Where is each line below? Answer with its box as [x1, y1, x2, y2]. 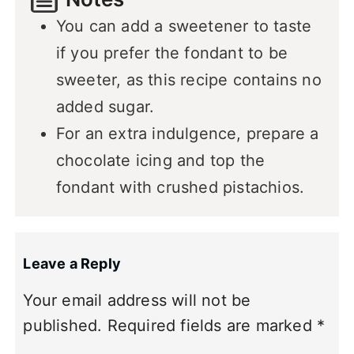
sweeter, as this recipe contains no [55, 70, 322, 90]
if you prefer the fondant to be [55, 43, 288, 63]
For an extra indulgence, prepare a [55, 124, 319, 144]
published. [23, 315, 103, 335]
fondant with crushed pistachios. [55, 178, 305, 198]
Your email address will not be [23, 290, 251, 310]
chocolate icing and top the [55, 151, 265, 171]
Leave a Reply [23, 254, 122, 272]
